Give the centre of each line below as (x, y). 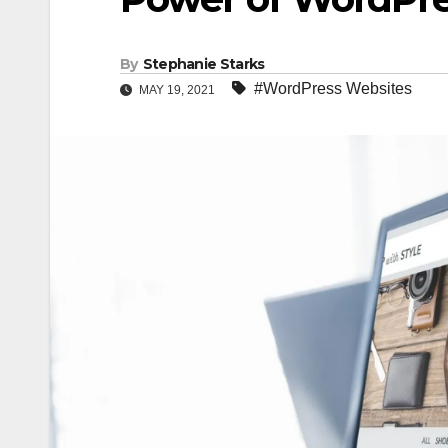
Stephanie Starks (203, 64)
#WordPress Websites (333, 89)
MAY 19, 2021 (177, 90)
